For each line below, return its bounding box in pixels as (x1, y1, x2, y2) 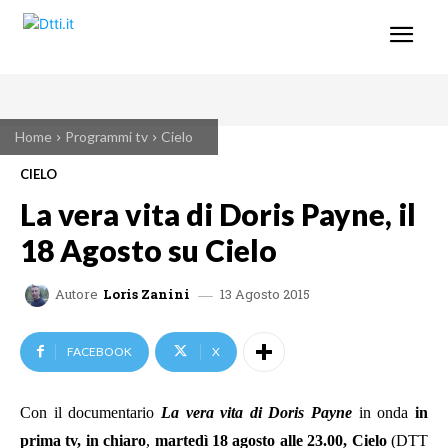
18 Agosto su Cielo (20, 231, 277, 268)
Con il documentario (20, 403, 155, 421)
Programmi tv (65, 128, 148, 145)
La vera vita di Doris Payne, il (20, 195, 416, 232)
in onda (352, 403, 416, 421)
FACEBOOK (67, 343, 132, 359)
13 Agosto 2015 (220, 284, 310, 303)
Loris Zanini (103, 285, 190, 304)
